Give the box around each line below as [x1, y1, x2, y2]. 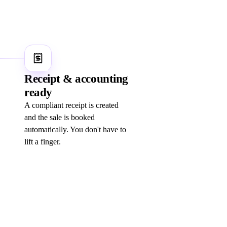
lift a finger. [24, 137, 61, 146]
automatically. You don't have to [24, 125, 126, 134]
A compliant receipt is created [24, 101, 119, 110]
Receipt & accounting [24, 72, 128, 86]
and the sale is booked [24, 113, 95, 122]
